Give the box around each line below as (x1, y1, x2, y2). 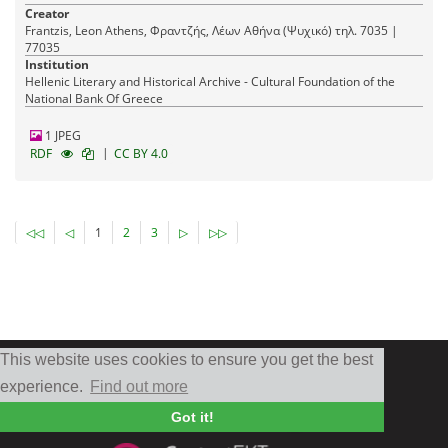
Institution (25, 55, 89, 73)
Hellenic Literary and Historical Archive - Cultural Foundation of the (25, 72, 395, 90)
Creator (25, 4, 69, 22)
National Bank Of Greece (25, 89, 163, 107)
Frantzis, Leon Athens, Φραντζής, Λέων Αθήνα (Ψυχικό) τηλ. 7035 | (25, 21, 105, 39)
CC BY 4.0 (114, 144, 168, 162)
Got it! (170, 409, 214, 425)
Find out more (90, 377, 189, 395)
